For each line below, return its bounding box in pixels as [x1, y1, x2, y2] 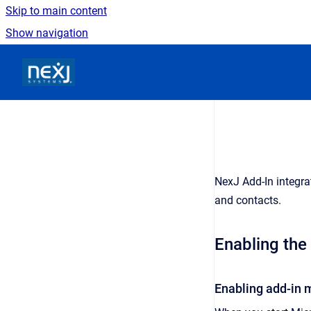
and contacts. [215, 194, 281, 207]
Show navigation [6, 26, 88, 40]
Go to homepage [74, 56, 156, 69]
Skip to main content [6, 4, 107, 17]
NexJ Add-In [215, 175, 274, 188]
